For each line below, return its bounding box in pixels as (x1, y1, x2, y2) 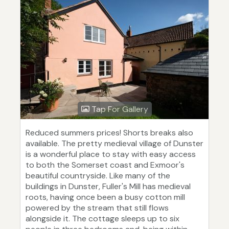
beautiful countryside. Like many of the (26, 170, 170, 181)
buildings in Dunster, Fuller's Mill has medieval (26, 181, 191, 192)
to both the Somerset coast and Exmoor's (26, 159, 185, 171)
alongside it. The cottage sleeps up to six (26, 213, 179, 224)
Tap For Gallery (89, 104, 148, 115)
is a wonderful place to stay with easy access (26, 149, 196, 160)
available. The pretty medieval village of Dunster (26, 138, 203, 149)
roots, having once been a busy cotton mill (26, 192, 185, 203)
